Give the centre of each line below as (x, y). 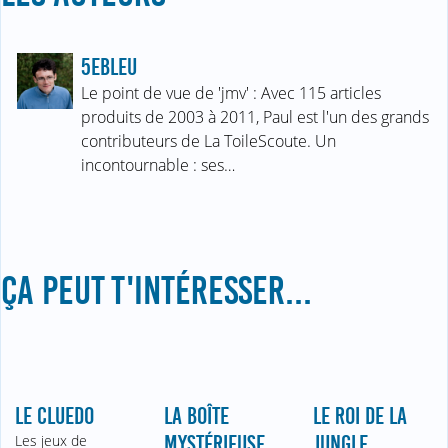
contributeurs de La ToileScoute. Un (208, 140)
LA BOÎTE (197, 415)
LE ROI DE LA (359, 415)
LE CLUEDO (55, 415)
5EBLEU (109, 66)
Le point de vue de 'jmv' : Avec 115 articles (231, 92)
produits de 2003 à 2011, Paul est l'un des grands (255, 116)
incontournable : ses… (158, 164)
